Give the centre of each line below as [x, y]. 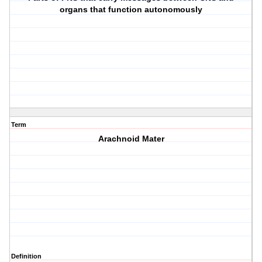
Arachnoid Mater [131, 139]
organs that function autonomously [131, 10]
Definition [26, 256]
